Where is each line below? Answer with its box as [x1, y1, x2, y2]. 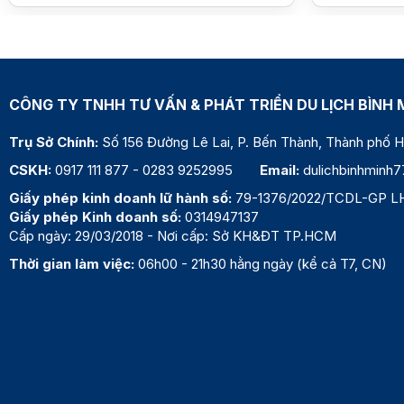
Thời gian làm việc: [9, 255, 134, 273]
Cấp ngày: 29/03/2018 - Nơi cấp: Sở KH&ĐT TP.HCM [9, 227, 336, 245]
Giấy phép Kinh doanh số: [9, 208, 181, 226]
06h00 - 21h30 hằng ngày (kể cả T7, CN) [134, 255, 387, 273]
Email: [260, 161, 303, 179]
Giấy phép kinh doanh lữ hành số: [9, 189, 232, 207]
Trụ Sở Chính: [9, 133, 102, 151]
